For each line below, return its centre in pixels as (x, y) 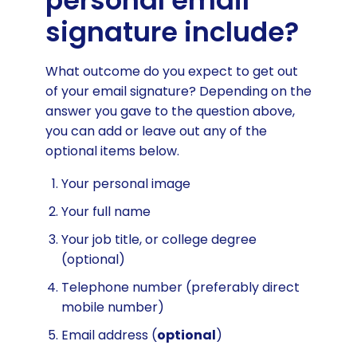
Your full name (106, 212)
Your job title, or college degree (159, 239)
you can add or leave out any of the (156, 131)
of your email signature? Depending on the (178, 91)
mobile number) (112, 307)
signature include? (172, 32)
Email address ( (109, 335)
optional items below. (112, 151)
